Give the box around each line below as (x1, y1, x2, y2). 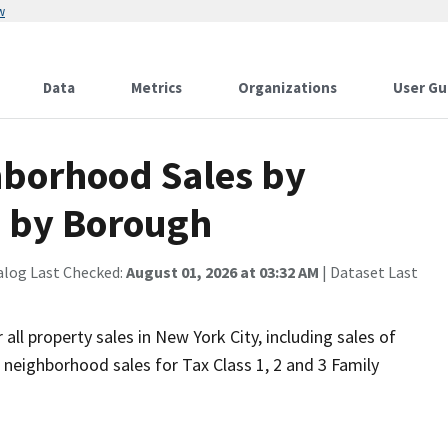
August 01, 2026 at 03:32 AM (126, 262, 319, 282)
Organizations (238, 78, 337, 97)
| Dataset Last (319, 262, 418, 282)
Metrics (131, 78, 182, 97)
